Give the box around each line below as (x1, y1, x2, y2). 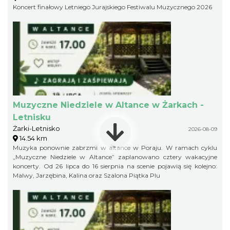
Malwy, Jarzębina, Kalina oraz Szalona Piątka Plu (13, 171, 160, 179)
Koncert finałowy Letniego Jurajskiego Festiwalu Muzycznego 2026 (13, 3, 212, 11)
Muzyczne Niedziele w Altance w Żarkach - (13, 100, 204, 110)
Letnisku (13, 112, 51, 122)
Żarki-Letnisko (13, 124, 60, 132)
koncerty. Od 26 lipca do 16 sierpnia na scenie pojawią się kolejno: (13, 162, 217, 170)
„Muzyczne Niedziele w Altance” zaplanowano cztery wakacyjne (13, 152, 217, 161)
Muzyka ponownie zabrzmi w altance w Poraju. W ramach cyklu (13, 143, 217, 151)
